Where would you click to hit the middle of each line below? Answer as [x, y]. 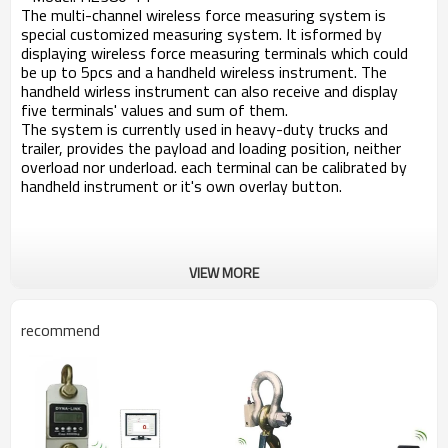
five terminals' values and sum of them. [154, 110]
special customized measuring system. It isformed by [201, 34]
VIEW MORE [224, 272]
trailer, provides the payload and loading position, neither [211, 148]
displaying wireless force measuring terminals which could [214, 53]
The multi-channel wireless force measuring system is [203, 15]
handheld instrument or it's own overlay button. [181, 186]
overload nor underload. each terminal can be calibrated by [214, 167]
